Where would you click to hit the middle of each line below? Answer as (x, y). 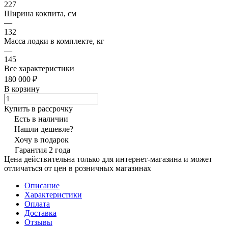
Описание (42, 185)
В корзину (22, 89)
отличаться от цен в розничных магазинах (78, 168)
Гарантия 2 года (42, 150)
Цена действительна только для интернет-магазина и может (108, 159)
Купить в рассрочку (38, 108)
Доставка (40, 213)
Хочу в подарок (41, 139)
